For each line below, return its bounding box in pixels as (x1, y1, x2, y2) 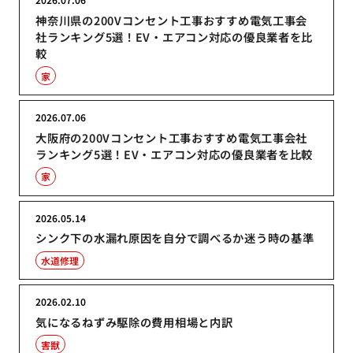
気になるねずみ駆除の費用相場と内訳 (35, 314, 233, 331)
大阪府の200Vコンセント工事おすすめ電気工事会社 (35, 128, 308, 146)
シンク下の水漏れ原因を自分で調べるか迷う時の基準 (35, 229, 314, 247)
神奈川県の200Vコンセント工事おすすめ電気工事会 (35, 12, 308, 29)
